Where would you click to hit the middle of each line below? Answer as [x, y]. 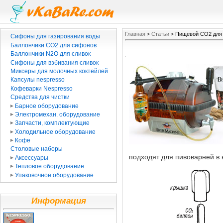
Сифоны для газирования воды [55, 37]
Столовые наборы [36, 149]
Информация [58, 201]
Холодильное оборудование [55, 132]
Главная [135, 34]
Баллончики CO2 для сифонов [53, 45]
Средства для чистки [40, 97]
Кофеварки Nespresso [41, 88]
